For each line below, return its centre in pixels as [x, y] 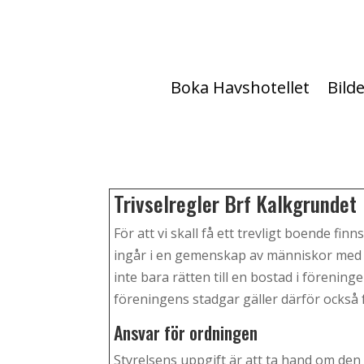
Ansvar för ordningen [186, 333]
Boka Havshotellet [240, 88]
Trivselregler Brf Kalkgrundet [236, 204]
